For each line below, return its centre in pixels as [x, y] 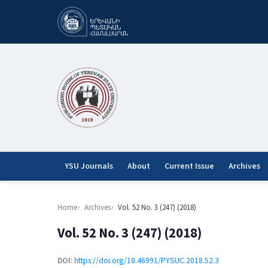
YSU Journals [89, 166]
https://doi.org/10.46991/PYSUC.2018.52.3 [147, 261]
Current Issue [189, 166]
